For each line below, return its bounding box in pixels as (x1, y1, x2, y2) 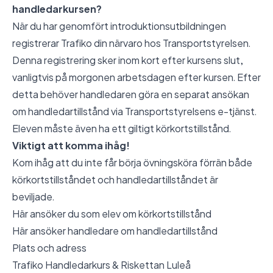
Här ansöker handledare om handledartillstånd (12, 224, 218, 238)
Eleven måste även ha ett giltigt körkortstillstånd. (12, 122, 231, 135)
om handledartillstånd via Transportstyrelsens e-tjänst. (12, 105, 257, 118)
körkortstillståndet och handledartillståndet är (12, 173, 218, 186)
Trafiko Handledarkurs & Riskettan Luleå (12, 258, 191, 272)
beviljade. (12, 190, 54, 204)
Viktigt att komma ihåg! (12, 139, 130, 152)
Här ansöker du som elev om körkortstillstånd (12, 207, 211, 221)
